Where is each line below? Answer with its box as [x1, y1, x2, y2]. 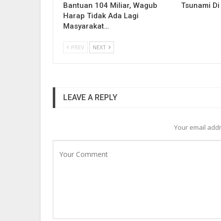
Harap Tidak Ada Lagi [63, 11, 139, 20]
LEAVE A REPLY [63, 92, 117, 102]
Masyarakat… [63, 21, 109, 31]
